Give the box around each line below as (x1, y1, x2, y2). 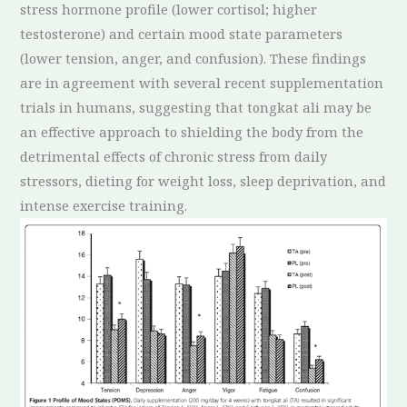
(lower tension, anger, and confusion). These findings (20, 48, 367, 67)
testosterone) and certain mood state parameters (20, 24, 343, 43)
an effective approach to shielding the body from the (20, 122, 364, 141)
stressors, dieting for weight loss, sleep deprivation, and (20, 171, 387, 190)
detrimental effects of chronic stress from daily (20, 146, 328, 165)
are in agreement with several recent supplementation (20, 73, 384, 92)
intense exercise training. (20, 195, 188, 214)
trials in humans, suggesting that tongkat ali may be (20, 97, 372, 116)
